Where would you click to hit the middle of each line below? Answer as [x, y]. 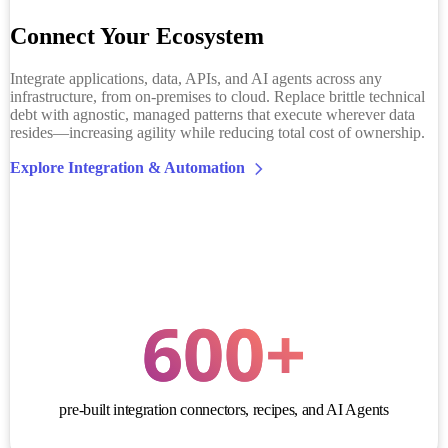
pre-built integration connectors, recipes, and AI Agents [224, 410]
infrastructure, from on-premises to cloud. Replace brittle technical [217, 97]
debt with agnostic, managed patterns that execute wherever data [212, 115]
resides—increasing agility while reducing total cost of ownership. [217, 133]
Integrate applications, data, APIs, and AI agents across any [195, 79]
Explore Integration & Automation [127, 168]
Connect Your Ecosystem [136, 36]
